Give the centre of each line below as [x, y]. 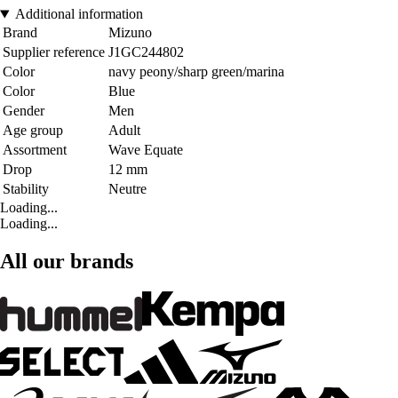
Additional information [79, 14]
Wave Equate [146, 150]
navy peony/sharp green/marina [196, 72]
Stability [26, 189]
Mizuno [130, 33]
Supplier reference [54, 52]
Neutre [127, 189]
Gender [24, 111]
